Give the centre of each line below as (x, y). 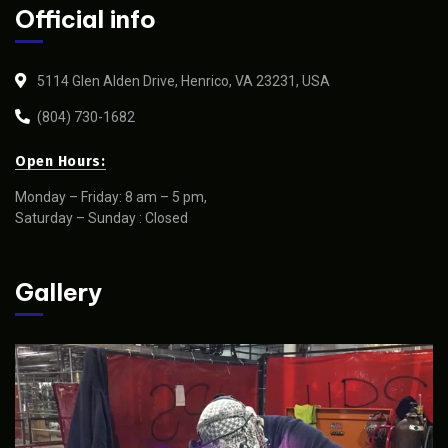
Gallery (58, 292)
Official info (85, 19)
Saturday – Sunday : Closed (101, 218)
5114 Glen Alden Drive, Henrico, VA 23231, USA (183, 81)
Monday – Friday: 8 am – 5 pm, (111, 197)
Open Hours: (60, 161)
